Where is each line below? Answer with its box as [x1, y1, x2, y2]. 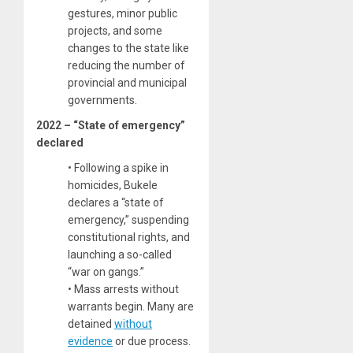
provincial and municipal [68, 76, 187, 89]
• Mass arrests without [68, 282, 179, 295]
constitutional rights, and [68, 230, 190, 243]
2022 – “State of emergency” [36, 118, 185, 132]
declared [36, 136, 84, 149]
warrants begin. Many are [68, 299, 194, 313]
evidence [68, 334, 113, 347]
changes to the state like [68, 41, 189, 54]
